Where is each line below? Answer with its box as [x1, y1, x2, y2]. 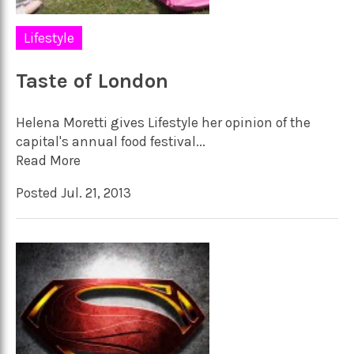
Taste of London [16, 68, 168, 93]
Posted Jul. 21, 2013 [16, 184, 131, 201]
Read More [16, 152, 81, 168]
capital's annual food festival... [16, 133, 205, 149]
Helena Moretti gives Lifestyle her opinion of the [16, 114, 311, 130]
